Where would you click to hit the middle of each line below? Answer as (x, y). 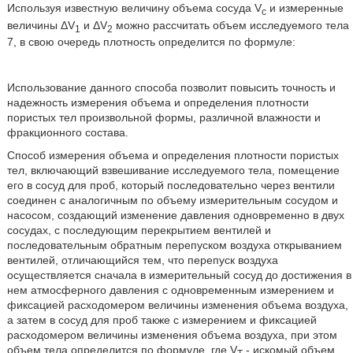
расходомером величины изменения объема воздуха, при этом (172, 335)
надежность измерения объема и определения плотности (158, 103)
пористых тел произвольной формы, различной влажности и (163, 118)
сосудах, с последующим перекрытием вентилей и (139, 230)
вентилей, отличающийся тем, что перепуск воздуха (142, 260)
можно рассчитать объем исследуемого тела (230, 25)
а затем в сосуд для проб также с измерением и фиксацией (162, 320)
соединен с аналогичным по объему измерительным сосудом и (172, 201)
